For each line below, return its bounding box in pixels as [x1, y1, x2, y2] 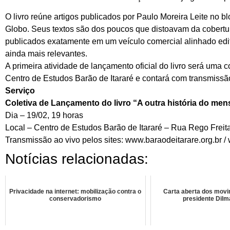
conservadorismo [49, 195, 102, 202]
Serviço [5, 86, 35, 95]
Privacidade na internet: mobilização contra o [9, 187, 142, 195]
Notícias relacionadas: [5, 150, 148, 167]
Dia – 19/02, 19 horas [5, 110, 83, 120]
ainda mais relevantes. [5, 49, 87, 58]
